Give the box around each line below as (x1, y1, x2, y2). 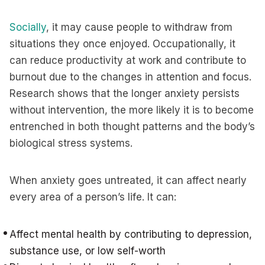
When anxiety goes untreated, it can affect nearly (9, 174, 247, 186)
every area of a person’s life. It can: (9, 191, 176, 203)
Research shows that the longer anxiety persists (9, 88, 240, 99)
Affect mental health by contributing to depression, (9, 228, 252, 240)
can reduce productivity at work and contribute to (9, 54, 246, 66)
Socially (9, 21, 46, 33)
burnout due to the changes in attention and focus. (9, 71, 251, 83)
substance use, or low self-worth (9, 245, 166, 257)
